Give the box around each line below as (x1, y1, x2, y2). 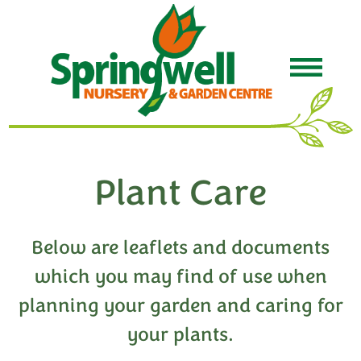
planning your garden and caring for (18, 293, 343, 318)
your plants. (127, 322, 234, 347)
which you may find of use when (34, 263, 327, 289)
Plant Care (94, 169, 267, 218)
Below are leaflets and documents (31, 234, 330, 260)
